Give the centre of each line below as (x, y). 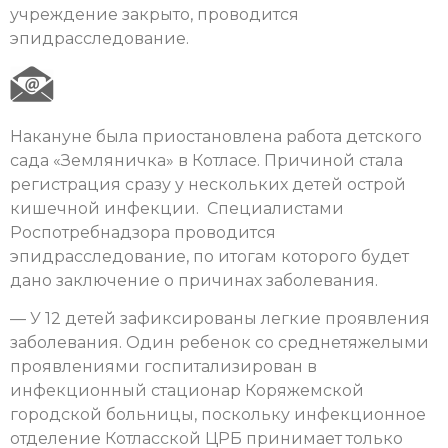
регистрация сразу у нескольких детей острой (208, 184)
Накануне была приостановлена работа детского (216, 136)
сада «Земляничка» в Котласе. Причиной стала (206, 160)
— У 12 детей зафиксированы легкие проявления (220, 319)
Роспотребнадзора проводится (143, 232)
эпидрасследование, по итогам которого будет (209, 256)
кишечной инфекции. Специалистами (177, 208)
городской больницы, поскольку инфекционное (218, 415)
